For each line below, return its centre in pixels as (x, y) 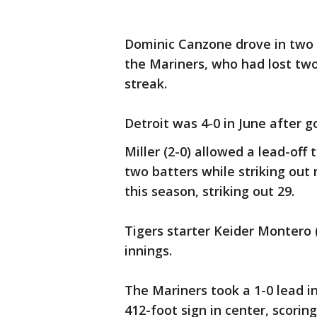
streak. (146, 84)
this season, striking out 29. (209, 191)
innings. (148, 251)
